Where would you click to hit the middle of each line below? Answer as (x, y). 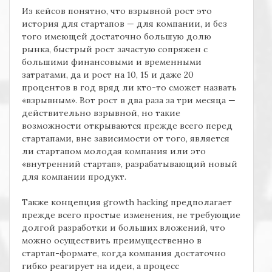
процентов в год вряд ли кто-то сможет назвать (129, 88)
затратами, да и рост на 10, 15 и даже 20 (108, 75)
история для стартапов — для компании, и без (124, 24)
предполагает (201, 202)
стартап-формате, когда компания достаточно (124, 253)
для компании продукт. (74, 177)
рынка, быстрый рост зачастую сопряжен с (115, 49)
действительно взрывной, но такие (101, 113)
